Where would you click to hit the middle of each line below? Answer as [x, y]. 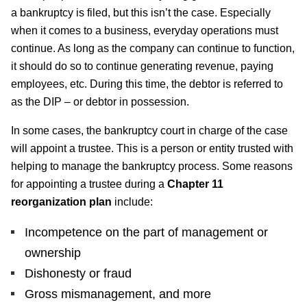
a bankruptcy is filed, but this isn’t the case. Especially [141, 12]
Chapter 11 [195, 184]
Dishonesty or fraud [78, 273]
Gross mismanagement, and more [118, 294]
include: [132, 201]
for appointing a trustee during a [89, 184]
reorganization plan [61, 201]
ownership [53, 253]
